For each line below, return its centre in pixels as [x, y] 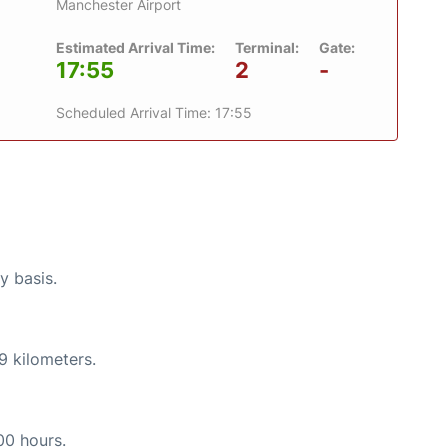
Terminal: [267, 47]
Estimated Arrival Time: [135, 47]
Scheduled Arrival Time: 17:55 [154, 112]
